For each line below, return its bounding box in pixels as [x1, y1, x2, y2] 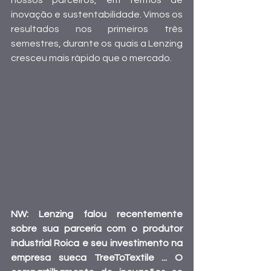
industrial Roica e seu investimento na [11, 238, 183, 248]
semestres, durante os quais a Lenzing [11, 39, 183, 49]
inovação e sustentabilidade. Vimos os [11, 10, 183, 20]
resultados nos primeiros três [11, 24, 183, 34]
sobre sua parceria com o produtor [11, 223, 183, 233]
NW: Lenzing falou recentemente [11, 209, 183, 219]
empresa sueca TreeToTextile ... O [11, 252, 183, 263]
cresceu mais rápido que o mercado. [11, 53, 172, 64]
